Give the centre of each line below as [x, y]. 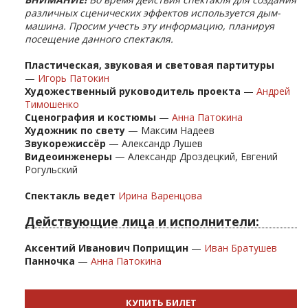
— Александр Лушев [156, 143]
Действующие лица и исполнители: [142, 221]
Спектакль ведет [70, 195]
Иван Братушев [241, 247]
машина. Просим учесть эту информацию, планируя [150, 25]
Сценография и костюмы [90, 117]
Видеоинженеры [68, 156]
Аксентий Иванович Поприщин [107, 247]
